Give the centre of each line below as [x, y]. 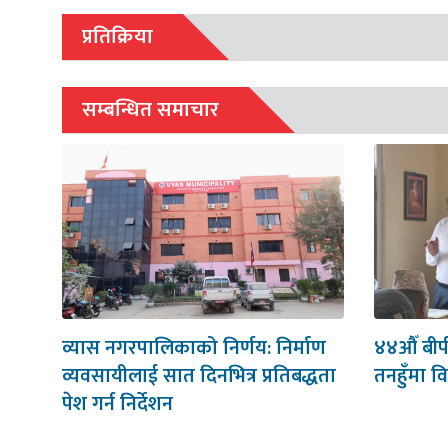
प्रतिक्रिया [117, 36]
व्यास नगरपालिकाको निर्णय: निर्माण [194, 347]
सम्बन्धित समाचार [150, 109]
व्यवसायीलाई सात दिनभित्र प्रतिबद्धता [199, 375]
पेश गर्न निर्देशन [117, 403]
